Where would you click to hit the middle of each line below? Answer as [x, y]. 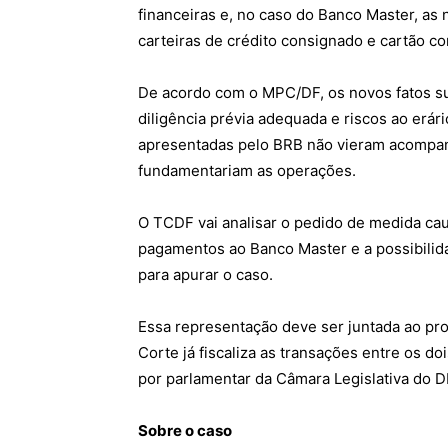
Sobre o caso [185, 430]
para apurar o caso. [205, 274]
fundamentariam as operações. [247, 170]
